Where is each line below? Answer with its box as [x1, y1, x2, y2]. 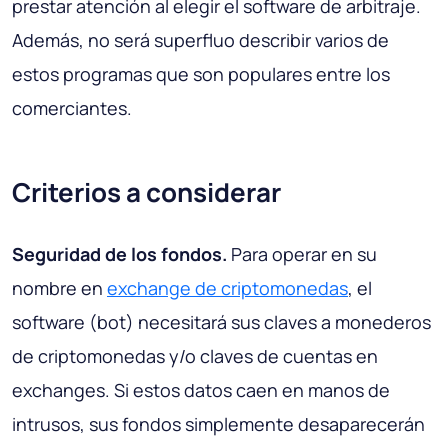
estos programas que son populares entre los [12, 62, 390, 87]
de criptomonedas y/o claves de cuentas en [12, 344, 378, 369]
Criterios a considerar [12, 174, 281, 211]
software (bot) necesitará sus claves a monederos [12, 310, 431, 335]
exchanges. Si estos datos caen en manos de [12, 378, 390, 403]
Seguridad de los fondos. [12, 242, 227, 267]
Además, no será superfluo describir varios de [12, 28, 389, 53]
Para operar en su [227, 242, 377, 267]
